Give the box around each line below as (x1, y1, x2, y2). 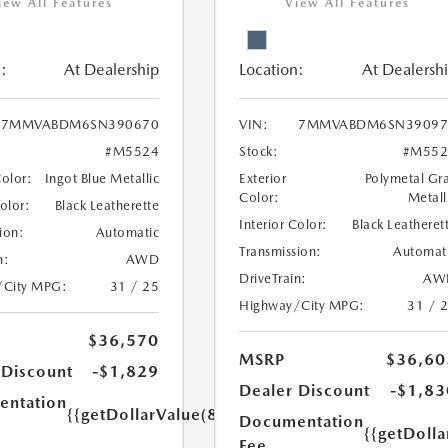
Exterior (239, 171, 287, 186)
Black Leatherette (54, 198, 160, 213)
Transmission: (239, 244, 322, 259)
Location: (239, 60, 305, 79)
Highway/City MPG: (239, 298, 365, 313)
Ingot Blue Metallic (44, 171, 160, 186)
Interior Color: (239, 217, 328, 232)
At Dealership (64, 60, 160, 79)
